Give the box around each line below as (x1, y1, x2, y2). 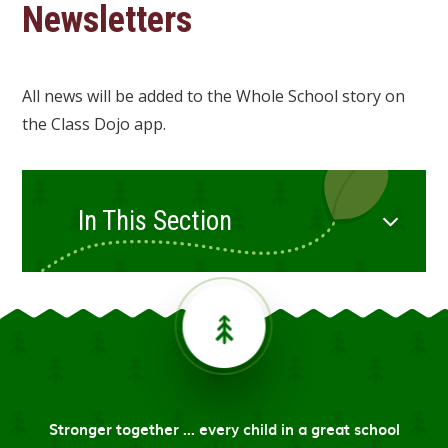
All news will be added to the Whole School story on (22, 85, 406, 108)
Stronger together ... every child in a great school (48, 418, 400, 441)
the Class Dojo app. (22, 113, 167, 136)
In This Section (78, 205, 233, 238)
